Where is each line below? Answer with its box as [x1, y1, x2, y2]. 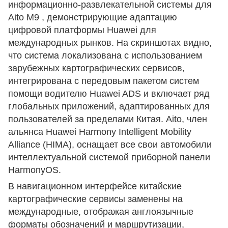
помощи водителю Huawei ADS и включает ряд [8, 89, 210, 99]
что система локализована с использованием [8, 50, 202, 61]
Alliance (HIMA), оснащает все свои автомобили [8, 139, 212, 150]
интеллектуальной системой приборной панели [8, 152, 210, 163]
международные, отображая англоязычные [8, 207, 193, 217]
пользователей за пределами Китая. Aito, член [8, 114, 207, 125]
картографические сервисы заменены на [8, 194, 183, 205]
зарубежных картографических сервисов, [8, 63, 185, 74]
